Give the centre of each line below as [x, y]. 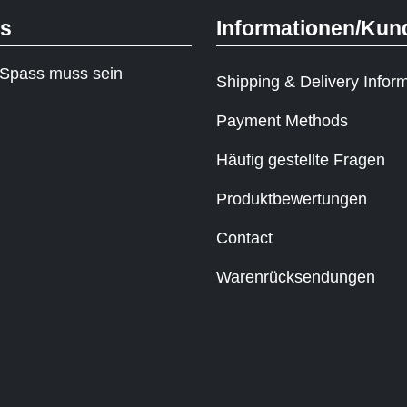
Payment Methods [282, 120]
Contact [244, 238]
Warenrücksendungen [295, 277]
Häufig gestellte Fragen [300, 159]
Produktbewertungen [291, 199]
